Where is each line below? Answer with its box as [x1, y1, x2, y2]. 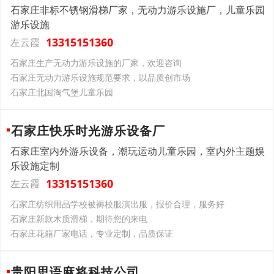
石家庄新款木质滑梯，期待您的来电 [10, 213, 147, 224]
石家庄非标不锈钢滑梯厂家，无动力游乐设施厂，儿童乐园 [10, 3, 265, 17]
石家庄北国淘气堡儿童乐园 [10, 86, 113, 98]
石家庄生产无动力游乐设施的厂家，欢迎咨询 [10, 57, 182, 68]
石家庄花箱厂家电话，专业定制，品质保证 [10, 228, 173, 239]
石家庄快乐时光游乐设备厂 [11, 122, 165, 139]
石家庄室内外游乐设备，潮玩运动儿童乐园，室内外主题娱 [10, 144, 265, 158]
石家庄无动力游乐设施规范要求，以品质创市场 [10, 72, 190, 83]
